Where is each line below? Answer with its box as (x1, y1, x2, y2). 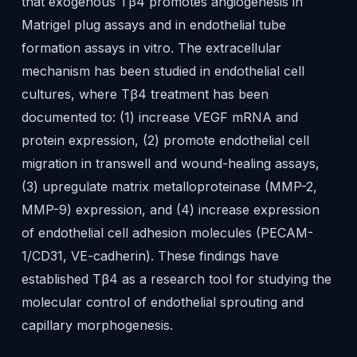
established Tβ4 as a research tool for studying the (21, 271, 331, 287)
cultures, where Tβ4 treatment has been (21, 86, 269, 102)
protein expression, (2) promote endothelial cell (21, 132, 309, 148)
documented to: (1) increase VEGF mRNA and (21, 109, 298, 125)
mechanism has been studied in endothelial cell (21, 63, 304, 79)
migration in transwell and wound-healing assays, (21, 155, 320, 171)
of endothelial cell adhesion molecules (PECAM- (21, 225, 313, 241)
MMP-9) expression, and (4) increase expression (21, 202, 320, 218)
